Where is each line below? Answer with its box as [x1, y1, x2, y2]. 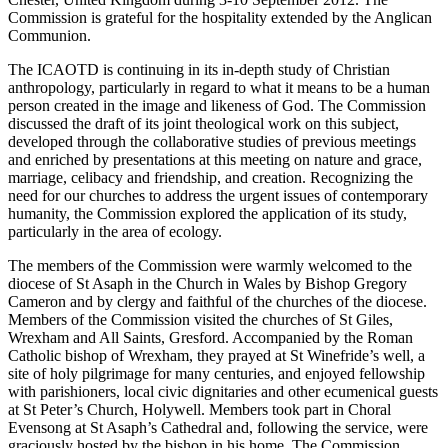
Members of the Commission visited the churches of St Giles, [8, 311, 393, 328]
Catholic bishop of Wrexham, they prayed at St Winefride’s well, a [8, 347, 425, 364]
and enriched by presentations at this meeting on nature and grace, [8, 151, 422, 168]
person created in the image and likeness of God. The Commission [8, 97, 426, 114]
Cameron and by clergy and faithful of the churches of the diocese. [8, 293, 427, 310]
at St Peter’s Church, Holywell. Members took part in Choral [8, 401, 391, 418]
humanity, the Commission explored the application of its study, [8, 205, 407, 222]
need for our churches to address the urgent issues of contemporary [8, 187, 428, 204]
